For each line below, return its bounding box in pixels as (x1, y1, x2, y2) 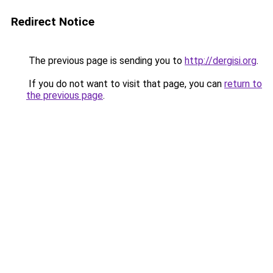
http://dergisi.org (185, 55, 257, 66)
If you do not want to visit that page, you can (26, 78, 224, 90)
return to (224, 78, 262, 90)
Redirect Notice (11, 15, 94, 29)
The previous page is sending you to (26, 55, 185, 66)
